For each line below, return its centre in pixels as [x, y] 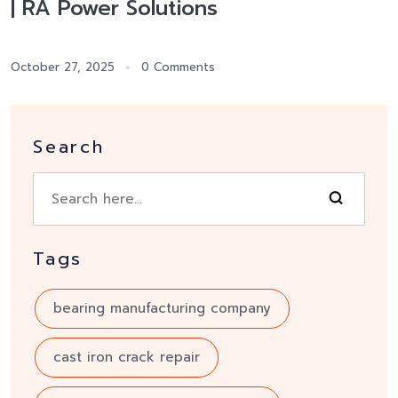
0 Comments [178, 68]
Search [69, 147]
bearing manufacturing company [162, 309]
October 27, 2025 [63, 68]
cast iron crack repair [127, 358]
